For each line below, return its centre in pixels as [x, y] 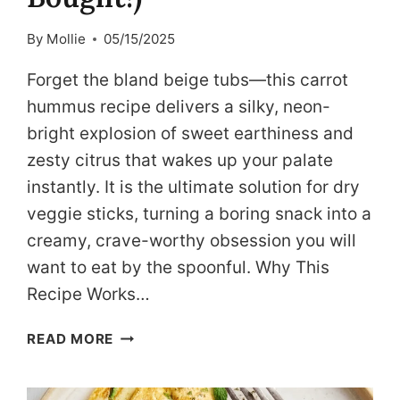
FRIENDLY [148, 356]
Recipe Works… [89, 295]
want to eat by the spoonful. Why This [179, 268]
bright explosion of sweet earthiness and [191, 134]
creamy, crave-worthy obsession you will [192, 241]
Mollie [66, 39]
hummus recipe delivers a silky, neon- [179, 107]
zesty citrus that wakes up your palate [180, 161]
